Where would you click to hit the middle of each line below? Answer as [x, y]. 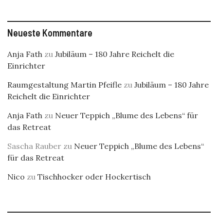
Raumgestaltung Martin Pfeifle [64, 85]
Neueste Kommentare [50, 33]
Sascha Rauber [34, 146]
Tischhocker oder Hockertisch [94, 177]
